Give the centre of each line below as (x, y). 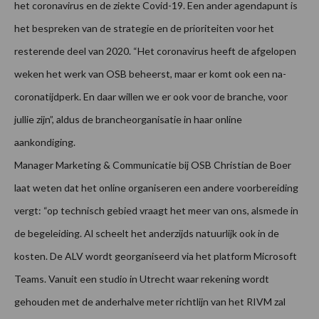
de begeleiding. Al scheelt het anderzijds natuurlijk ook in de (147, 234)
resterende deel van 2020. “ (76, 51)
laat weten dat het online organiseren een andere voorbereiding (156, 188)
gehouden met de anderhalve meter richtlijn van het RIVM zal (150, 302)
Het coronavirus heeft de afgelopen (217, 51)
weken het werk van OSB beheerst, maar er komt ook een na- (150, 74)
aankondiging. (45, 142)
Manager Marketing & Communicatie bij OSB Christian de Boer (153, 165)
